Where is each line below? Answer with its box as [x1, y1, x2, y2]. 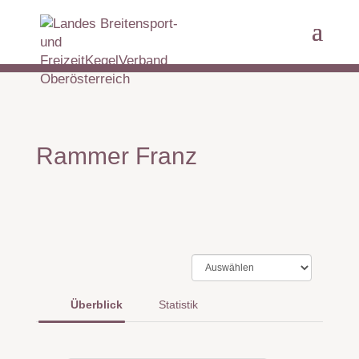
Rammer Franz [35, 143, 197, 169]
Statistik [158, 298, 198, 311]
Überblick [70, 298, 123, 311]
